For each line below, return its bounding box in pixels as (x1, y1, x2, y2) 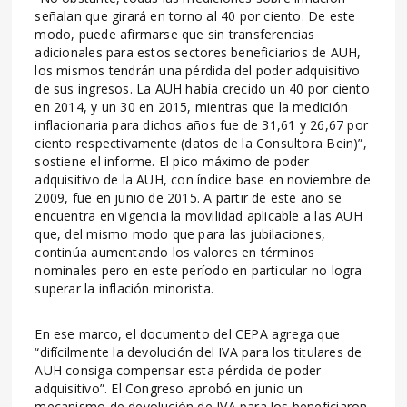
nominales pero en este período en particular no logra (35, 261, 362, 279)
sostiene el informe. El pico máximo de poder (35, 152, 310, 170)
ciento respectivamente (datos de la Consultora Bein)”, (35, 134, 367, 152)
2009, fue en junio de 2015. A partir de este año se (35, 188, 342, 206)
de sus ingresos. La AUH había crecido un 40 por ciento (35, 79, 370, 97)
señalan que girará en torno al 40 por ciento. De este (35, 6, 356, 25)
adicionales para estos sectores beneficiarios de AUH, (35, 43, 362, 61)
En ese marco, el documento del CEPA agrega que (35, 324, 341, 342)
